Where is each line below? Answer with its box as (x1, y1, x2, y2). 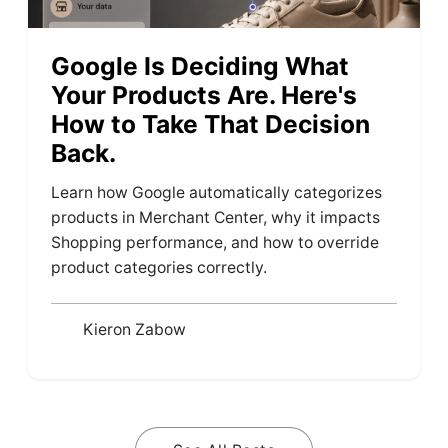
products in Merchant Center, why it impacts (51, 207, 381, 227)
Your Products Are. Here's (51, 79, 358, 110)
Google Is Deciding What (51, 50, 350, 81)
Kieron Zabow (82, 320, 186, 340)
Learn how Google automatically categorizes (51, 182, 383, 202)
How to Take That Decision (51, 108, 371, 139)
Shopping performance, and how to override (51, 232, 380, 252)
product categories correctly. (51, 257, 268, 277)
